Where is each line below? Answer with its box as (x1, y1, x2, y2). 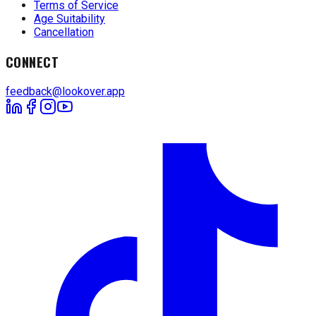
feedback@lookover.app (6, 84, 125, 98)
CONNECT (6, 52, 59, 72)
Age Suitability (34, 12, 105, 26)
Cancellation (34, 25, 94, 39)
